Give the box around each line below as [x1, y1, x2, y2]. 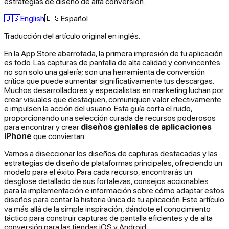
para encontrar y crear [4, 122, 81, 131]
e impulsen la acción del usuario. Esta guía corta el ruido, [4, 103, 192, 113]
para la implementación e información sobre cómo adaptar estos [4, 185, 224, 195]
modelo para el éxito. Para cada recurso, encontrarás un [4, 167, 192, 176]
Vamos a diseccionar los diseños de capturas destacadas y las [4, 148, 218, 158]
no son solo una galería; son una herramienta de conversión [4, 66, 205, 76]
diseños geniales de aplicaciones [81, 122, 212, 131]
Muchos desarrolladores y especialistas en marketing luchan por [4, 85, 224, 95]
